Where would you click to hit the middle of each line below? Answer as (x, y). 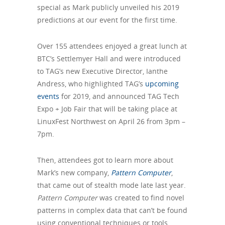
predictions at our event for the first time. (107, 20)
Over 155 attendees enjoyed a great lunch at (112, 46)
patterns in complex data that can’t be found (112, 210)
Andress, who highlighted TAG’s (91, 84)
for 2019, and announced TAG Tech (119, 96)
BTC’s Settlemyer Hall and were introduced (109, 59)
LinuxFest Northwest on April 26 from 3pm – (111, 121)
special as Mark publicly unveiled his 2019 (108, 7)
